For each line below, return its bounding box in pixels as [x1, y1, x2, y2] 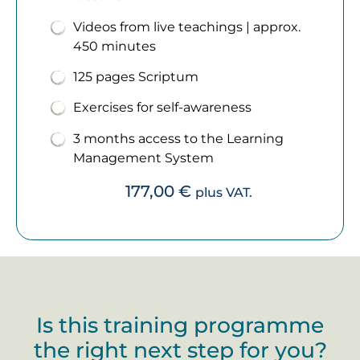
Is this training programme [36, 311, 324, 338]
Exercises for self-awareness [73, 100, 252, 116]
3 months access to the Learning [73, 130, 284, 146]
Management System [73, 149, 214, 166]
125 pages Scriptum [73, 68, 198, 84]
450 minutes [73, 38, 156, 54]
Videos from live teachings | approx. [73, 18, 301, 35]
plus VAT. [194, 185, 252, 201]
